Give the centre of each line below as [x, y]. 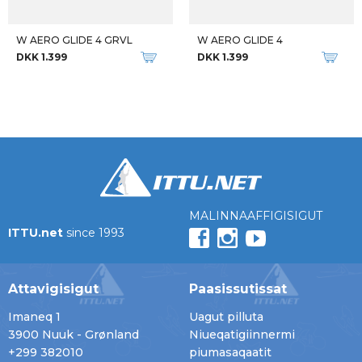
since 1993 [94, 233]
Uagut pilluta [226, 317]
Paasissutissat [238, 289]
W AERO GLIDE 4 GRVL [74, 40]
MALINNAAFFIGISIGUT [256, 216]
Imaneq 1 [34, 317]
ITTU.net [36, 233]
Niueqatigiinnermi [242, 335]
